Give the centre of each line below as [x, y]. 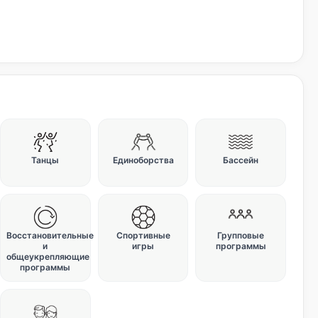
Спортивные [143, 235]
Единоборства [143, 160]
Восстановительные [50, 235]
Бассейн [241, 160]
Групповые [241, 235]
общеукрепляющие [48, 257]
